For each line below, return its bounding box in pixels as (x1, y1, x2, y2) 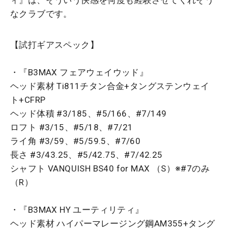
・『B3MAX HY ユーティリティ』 (10, 204, 144, 215)
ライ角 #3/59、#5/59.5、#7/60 (10, 135, 141, 146)
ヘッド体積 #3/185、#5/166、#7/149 (10, 108, 167, 119)
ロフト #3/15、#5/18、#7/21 (10, 122, 133, 132)
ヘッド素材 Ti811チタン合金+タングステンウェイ (10, 80, 210, 91)
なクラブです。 (10, 8, 72, 19)
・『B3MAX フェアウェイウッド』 (10, 67, 149, 77)
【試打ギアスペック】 (10, 39, 99, 50)
